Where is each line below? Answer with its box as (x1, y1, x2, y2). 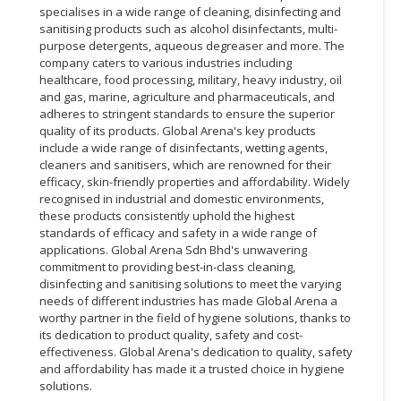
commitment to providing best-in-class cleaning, (39, 258, 295, 275)
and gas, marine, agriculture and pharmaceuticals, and (39, 88, 335, 105)
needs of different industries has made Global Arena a (39, 292, 337, 309)
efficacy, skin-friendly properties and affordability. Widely (39, 173, 350, 190)
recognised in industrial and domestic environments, (39, 190, 324, 207)
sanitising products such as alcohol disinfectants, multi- (39, 20, 337, 37)
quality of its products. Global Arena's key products (39, 122, 316, 139)
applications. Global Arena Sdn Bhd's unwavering (39, 241, 307, 258)
